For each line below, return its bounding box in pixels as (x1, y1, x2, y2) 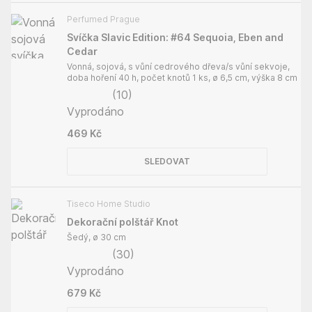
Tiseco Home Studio (67, 198, 150, 209)
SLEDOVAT (144, 155, 190, 166)
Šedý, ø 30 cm (67, 231, 126, 242)
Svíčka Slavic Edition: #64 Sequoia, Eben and (67, 31, 283, 43)
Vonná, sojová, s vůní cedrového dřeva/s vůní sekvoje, (67, 61, 290, 72)
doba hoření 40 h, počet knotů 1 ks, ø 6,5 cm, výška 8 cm (67, 72, 297, 83)
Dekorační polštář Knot (67, 215, 178, 228)
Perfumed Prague (67, 13, 140, 24)
